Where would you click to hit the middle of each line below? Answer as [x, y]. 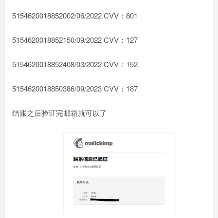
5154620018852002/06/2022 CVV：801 [75, 15]
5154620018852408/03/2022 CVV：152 [75, 64]
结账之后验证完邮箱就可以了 [60, 112]
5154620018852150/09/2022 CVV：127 [75, 39]
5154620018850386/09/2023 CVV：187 [75, 88]
